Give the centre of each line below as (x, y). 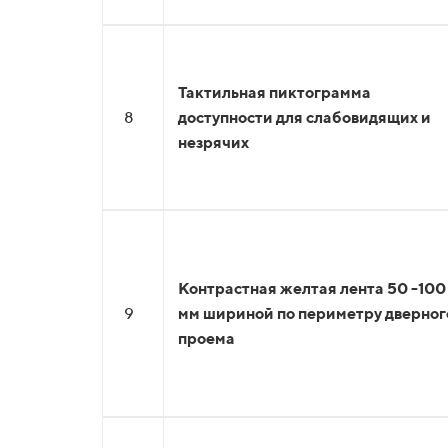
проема (206, 338)
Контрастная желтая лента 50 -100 (312, 288)
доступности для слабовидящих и (304, 117)
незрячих (213, 142)
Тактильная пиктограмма (274, 92)
